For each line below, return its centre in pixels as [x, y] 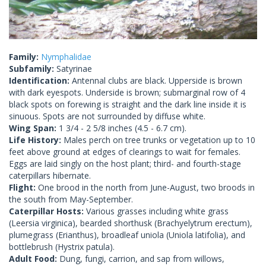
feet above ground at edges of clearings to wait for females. [125, 151]
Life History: [36, 140]
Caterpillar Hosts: [47, 211]
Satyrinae [74, 68]
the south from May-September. [71, 199]
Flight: [23, 187]
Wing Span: [34, 128]
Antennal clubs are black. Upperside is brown [157, 80]
